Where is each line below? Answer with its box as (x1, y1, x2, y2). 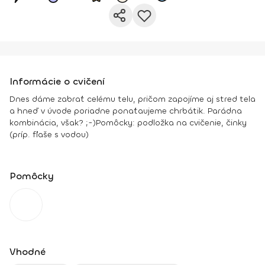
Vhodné (9, 245, 46, 258)
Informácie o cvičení (9, 75, 105, 88)
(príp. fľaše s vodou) (9, 129, 89, 140)
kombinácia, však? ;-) (9, 117, 96, 128)
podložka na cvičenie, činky (135, 117, 247, 128)
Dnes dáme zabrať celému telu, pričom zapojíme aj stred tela (9, 93, 256, 105)
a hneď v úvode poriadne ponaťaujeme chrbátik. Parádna (9, 105, 242, 117)
